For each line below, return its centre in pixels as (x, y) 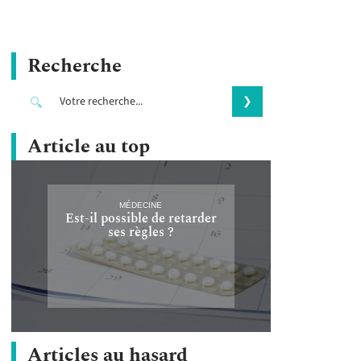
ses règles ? (141, 232)
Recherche (75, 66)
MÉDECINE (141, 205)
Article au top (89, 147)
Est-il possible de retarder (141, 218)
